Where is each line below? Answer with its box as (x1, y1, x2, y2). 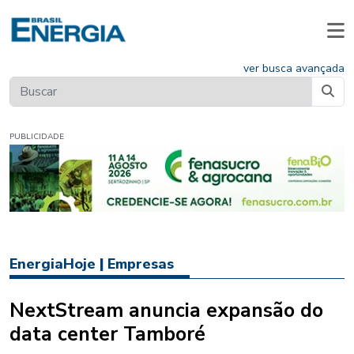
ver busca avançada (243, 61, 345, 77)
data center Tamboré (9, 321, 205, 348)
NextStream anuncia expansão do (9, 297, 323, 325)
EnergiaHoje (9, 254, 96, 274)
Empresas (107, 254, 174, 274)
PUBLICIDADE (9, 131, 64, 143)
